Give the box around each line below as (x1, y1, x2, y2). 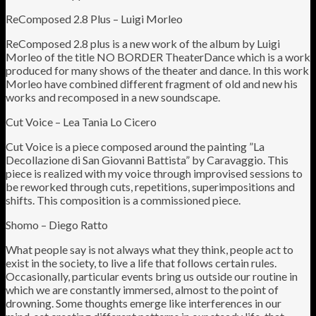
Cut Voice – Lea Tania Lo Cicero (6, 114, 157, 128)
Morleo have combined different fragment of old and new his (6, 76, 298, 90)
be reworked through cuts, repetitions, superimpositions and (6, 179, 295, 193)
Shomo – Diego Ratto (6, 217, 108, 231)
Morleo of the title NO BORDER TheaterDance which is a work (6, 49, 310, 63)
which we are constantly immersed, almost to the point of (6, 282, 279, 296)
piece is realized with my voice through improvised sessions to (6, 166, 303, 180)
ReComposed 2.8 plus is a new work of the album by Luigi (6, 36, 280, 50)
